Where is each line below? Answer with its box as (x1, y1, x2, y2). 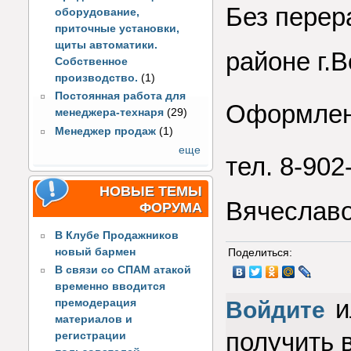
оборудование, (55, 5, 140, 18)
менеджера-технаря (55, 107, 165, 119)
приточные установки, (55, 22, 180, 34)
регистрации (55, 330, 127, 342)
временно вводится (55, 280, 166, 293)
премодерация (55, 297, 137, 309)
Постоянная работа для (55, 90, 186, 103)
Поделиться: (228, 247, 292, 259)
